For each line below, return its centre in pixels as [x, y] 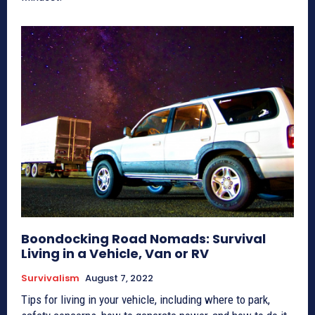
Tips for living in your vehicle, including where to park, [146, 299]
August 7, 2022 [119, 278]
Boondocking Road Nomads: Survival [143, 238]
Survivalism [50, 278]
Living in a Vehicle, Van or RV [115, 253]
